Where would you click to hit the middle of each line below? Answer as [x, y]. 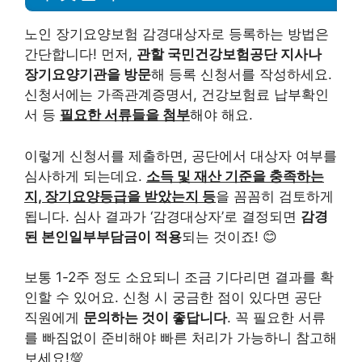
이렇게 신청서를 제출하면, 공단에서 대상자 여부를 [181, 156]
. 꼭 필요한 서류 [276, 318]
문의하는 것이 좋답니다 [155, 318]
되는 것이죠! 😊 [229, 236]
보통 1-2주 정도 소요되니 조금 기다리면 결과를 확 [179, 278]
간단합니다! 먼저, [80, 55]
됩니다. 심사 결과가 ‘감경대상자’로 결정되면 [162, 216]
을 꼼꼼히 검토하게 [275, 196]
